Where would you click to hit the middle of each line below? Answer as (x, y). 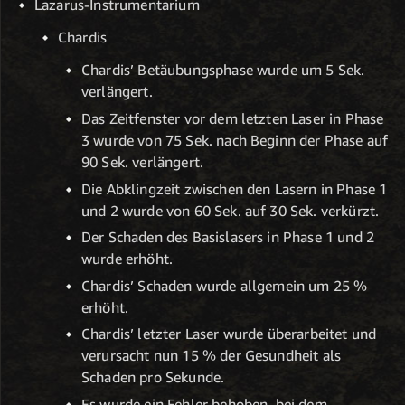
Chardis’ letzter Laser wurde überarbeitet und (229, 334)
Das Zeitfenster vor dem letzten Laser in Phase (233, 118)
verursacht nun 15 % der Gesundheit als (212, 356)
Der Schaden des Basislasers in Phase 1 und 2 (228, 237)
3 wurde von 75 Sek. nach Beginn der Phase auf (235, 140)
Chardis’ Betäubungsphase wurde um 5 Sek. (223, 70)
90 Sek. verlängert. (143, 161)
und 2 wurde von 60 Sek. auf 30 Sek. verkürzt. (231, 210)
